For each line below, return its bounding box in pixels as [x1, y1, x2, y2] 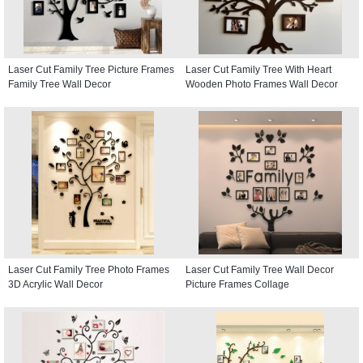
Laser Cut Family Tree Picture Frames [8, 63, 174, 75]
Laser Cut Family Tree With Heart [186, 63, 331, 75]
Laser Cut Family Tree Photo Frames [8, 263, 169, 275]
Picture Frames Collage [186, 278, 289, 290]
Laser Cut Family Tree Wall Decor [186, 263, 334, 275]
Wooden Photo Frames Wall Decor [186, 78, 338, 90]
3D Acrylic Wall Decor [8, 278, 103, 290]
